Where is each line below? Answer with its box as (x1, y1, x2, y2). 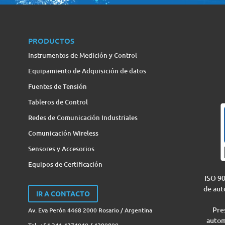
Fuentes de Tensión (28, 81, 87, 91)
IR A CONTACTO (36, 188, 90, 198)
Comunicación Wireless (28, 128, 98, 138)
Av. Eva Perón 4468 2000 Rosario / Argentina (28, 206, 152, 215)
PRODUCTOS (28, 35, 74, 46)
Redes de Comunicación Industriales (28, 113, 138, 122)
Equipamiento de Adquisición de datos (28, 66, 146, 75)
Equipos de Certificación (28, 159, 102, 169)
